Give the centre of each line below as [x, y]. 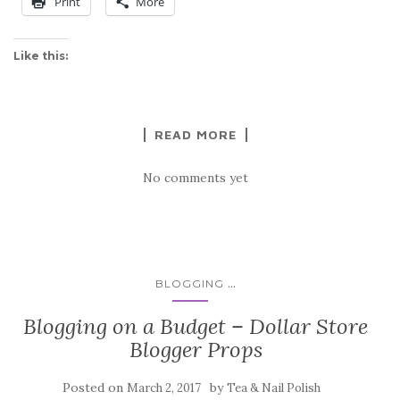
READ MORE [196, 134]
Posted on [94, 387]
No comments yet [196, 177]
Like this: [41, 55]
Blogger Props [196, 349]
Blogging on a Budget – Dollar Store [196, 326]
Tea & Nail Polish [273, 387]
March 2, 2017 [163, 387]
